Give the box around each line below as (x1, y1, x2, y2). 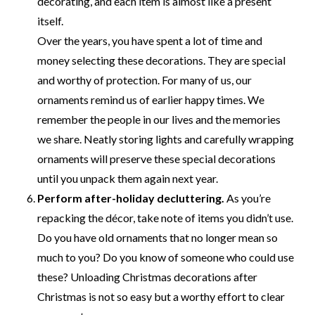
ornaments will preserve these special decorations (37, 151, 276, 165)
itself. (37, 13, 64, 27)
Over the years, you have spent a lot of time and (37, 33, 263, 47)
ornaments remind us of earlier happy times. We (37, 92, 265, 106)
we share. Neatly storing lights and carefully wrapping (37, 131, 295, 146)
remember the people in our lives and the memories (37, 112, 281, 126)
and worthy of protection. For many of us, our (37, 72, 252, 86)
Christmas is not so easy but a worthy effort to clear (37, 289, 285, 303)
